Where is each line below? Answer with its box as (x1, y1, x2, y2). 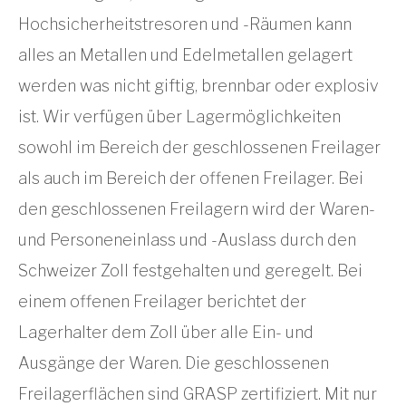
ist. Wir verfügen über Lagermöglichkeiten (18, 107, 341, 126)
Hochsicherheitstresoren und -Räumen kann (18, 14, 352, 34)
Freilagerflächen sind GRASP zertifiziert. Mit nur (18, 384, 377, 403)
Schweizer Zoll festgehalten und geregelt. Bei (18, 261, 362, 280)
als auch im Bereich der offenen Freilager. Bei (18, 169, 363, 188)
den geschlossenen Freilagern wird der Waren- (18, 199, 375, 218)
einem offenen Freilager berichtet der (18, 292, 306, 311)
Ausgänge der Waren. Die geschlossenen (18, 353, 329, 372)
